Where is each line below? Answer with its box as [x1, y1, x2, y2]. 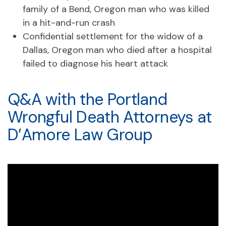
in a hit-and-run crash [23, 16, 115, 29]
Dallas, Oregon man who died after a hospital [23, 43, 212, 56]
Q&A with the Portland [8, 88, 167, 110]
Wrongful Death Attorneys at [8, 106, 212, 128]
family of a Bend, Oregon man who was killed [23, 3, 209, 15]
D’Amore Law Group [8, 124, 153, 145]
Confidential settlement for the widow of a [23, 30, 203, 42]
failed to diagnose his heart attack [23, 57, 168, 70]
